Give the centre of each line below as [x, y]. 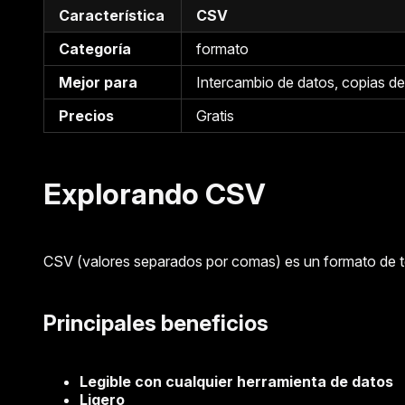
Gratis [215, 115]
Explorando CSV [155, 193]
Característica [112, 15]
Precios [86, 115]
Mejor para [98, 82]
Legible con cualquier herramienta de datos [236, 382]
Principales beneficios [156, 324]
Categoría [95, 48]
